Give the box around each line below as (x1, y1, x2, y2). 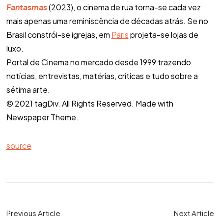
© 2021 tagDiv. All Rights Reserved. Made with (6, 98, 173, 109)
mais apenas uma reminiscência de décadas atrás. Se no (6, 15, 208, 26)
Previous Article (6, 208, 60, 218)
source (6, 140, 31, 151)
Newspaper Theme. (6, 111, 79, 122)
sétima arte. (6, 84, 50, 95)
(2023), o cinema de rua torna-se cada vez (47, 1, 201, 12)
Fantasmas (6, 1, 47, 12)
